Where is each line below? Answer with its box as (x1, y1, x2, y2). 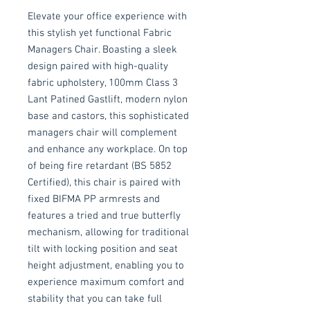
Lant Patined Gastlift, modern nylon (28, 93, 188, 106)
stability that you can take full (28, 292, 162, 305)
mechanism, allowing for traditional (28, 226, 189, 239)
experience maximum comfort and (28, 275, 184, 289)
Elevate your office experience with (28, 10, 187, 23)
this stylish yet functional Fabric (28, 26, 172, 39)
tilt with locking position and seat (28, 242, 178, 255)
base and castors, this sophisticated (28, 109, 189, 122)
